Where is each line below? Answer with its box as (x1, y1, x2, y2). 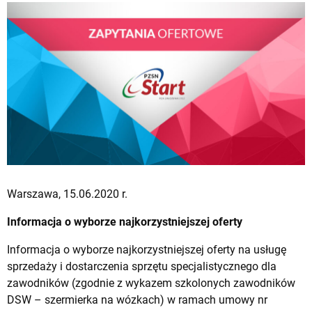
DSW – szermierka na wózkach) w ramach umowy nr (7, 292, 267, 306)
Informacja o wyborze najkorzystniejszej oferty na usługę (7, 242, 286, 256)
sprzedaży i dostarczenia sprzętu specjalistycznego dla (7, 259, 276, 273)
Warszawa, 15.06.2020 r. (7, 187, 127, 201)
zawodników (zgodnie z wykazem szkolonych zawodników (7, 276, 295, 290)
